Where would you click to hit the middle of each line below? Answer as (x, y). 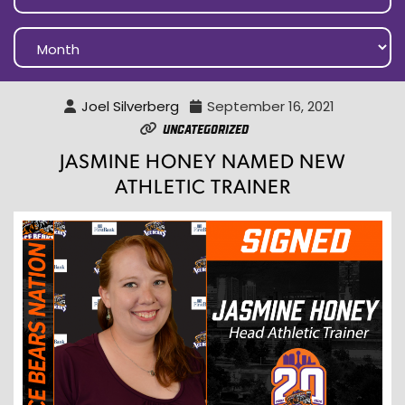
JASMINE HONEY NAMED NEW (202, 160)
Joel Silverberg (130, 107)
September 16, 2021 (271, 107)
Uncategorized (205, 128)
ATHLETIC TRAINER (202, 186)
